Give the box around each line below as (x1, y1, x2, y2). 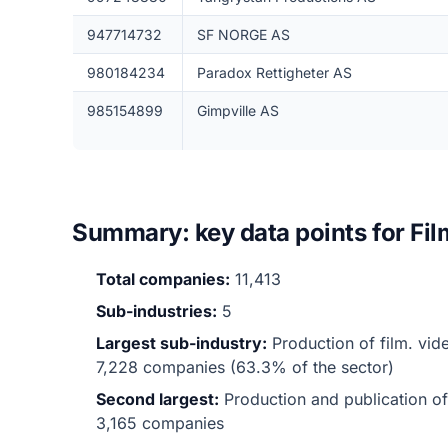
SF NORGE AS (196, 26, 290, 43)
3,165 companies (96, 413, 224, 433)
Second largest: (96, 389, 219, 409)
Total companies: (96, 269, 230, 289)
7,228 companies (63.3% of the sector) (96, 357, 394, 377)
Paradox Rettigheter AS (196, 64, 352, 81)
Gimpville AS (196, 102, 279, 119)
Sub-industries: (96, 301, 217, 321)
